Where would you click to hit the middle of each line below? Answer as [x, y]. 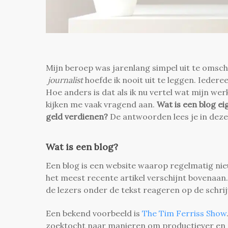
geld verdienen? [77, 116]
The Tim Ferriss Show [184, 213]
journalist [65, 80]
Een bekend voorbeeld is [94, 213]
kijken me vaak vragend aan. [101, 104]
